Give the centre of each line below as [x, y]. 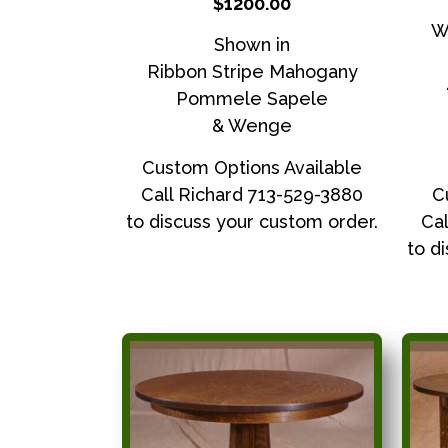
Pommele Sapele [252, 99]
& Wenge [252, 126]
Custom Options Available [252, 167]
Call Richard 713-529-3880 [252, 194]
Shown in [252, 45]
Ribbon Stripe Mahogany [252, 72]
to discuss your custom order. [252, 221]
